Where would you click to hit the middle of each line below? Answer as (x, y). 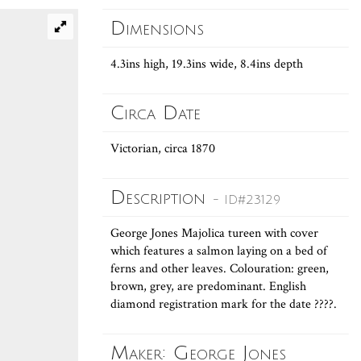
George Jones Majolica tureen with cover (214, 233)
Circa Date (156, 113)
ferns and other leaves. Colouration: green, (220, 269)
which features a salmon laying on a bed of (219, 251)
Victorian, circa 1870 (163, 149)
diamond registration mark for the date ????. (224, 304)
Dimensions (157, 28)
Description (162, 197)
